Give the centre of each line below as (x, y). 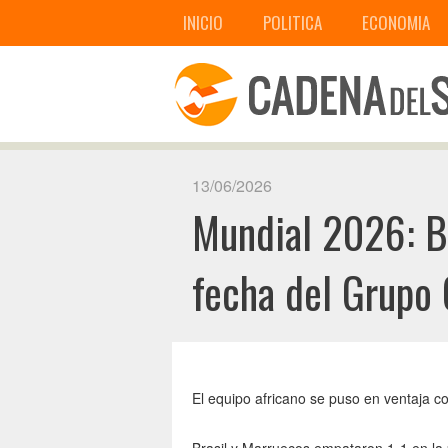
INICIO (203, 22)
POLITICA (292, 22)
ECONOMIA (396, 22)
